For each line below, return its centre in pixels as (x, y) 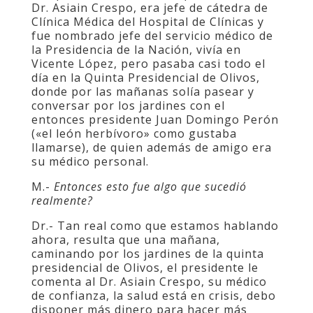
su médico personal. (90, 161)
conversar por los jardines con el (128, 105)
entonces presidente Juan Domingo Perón (155, 119)
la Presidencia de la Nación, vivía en (136, 50)
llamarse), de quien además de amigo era (151, 147)
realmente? (62, 201)
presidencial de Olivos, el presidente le (145, 268)
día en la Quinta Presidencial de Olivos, (145, 78)
